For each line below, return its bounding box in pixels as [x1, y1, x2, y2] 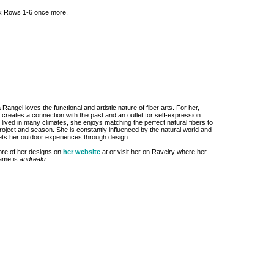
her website [63, 148, 100, 155]
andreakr [20, 155, 46, 163]
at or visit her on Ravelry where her [100, 148, 207, 155]
